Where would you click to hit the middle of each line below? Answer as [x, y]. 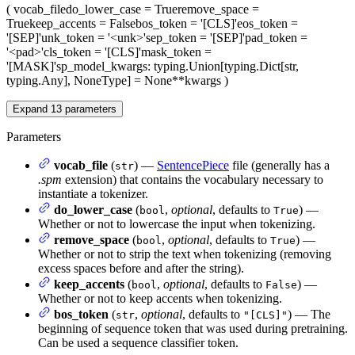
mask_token [171, 52]
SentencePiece [193, 166]
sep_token [171, 38]
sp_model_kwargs [102, 67]
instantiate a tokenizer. [93, 194]
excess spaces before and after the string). [141, 269]
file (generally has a [279, 166]
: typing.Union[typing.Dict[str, [223, 67]
